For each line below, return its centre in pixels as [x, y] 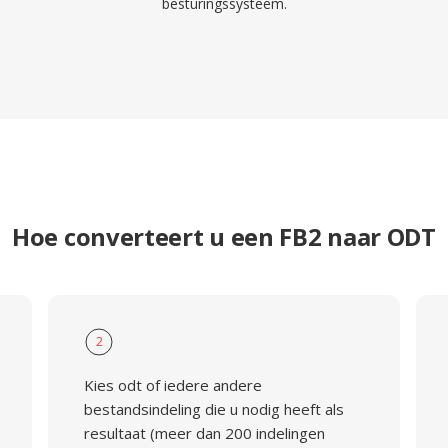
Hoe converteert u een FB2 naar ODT [224, 236]
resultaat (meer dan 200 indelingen [204, 433]
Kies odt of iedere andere [172, 385]
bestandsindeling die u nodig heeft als [213, 409]
